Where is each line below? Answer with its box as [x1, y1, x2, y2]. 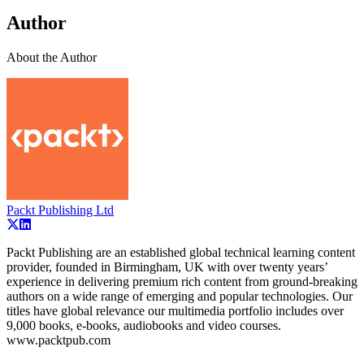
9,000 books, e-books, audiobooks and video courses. [6, 318, 281, 333]
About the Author [6, 50, 97, 65]
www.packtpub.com [6, 333, 110, 348]
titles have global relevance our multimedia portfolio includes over [6, 304, 344, 318]
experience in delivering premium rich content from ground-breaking [6, 275, 357, 289]
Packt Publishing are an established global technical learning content [6, 245, 355, 260]
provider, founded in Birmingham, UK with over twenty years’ [6, 260, 327, 275]
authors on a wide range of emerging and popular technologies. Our [6, 289, 353, 304]
